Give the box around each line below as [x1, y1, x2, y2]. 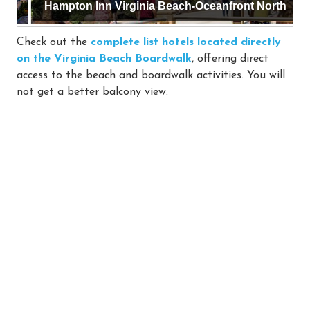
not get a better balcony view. [17, 86, 168, 98]
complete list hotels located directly [91, 36, 281, 48]
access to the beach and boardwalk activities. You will [17, 69, 285, 81]
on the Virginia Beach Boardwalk [17, 53, 192, 64]
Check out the [17, 36, 91, 48]
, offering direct [192, 53, 268, 64]
